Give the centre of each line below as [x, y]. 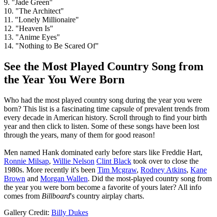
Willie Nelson [74, 161]
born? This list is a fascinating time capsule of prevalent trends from [107, 109]
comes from [23, 196]
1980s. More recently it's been [51, 170]
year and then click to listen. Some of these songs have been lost [101, 126]
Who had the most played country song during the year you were [103, 100]
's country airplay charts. [107, 196]
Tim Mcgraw [117, 170]
